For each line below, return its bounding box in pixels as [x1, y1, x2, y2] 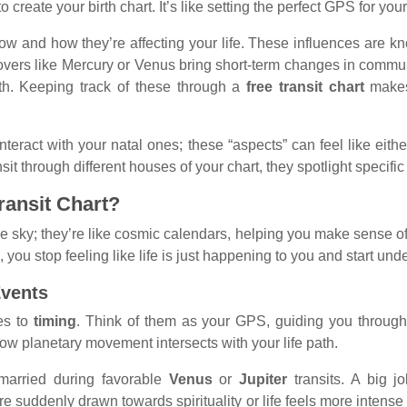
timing [33, 313, 76, 329]
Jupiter [239, 371, 288, 387]
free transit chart [246, 78, 364, 94]
